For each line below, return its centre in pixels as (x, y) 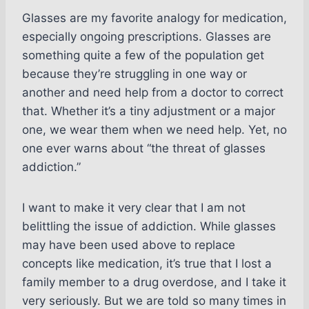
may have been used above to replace (129, 245)
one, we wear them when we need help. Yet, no (154, 130)
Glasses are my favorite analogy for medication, (154, 18)
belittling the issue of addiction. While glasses (149, 227)
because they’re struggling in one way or (134, 74)
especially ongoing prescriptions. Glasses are (147, 37)
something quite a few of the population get (143, 56)
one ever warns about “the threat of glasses (144, 149)
